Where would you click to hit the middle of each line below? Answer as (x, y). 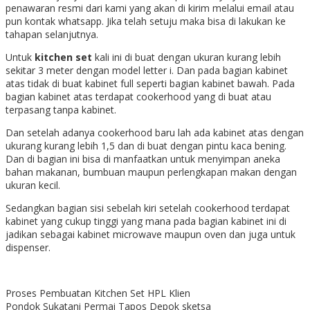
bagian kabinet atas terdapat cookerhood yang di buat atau (138, 97)
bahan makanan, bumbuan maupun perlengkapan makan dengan (151, 172)
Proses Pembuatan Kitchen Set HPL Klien (98, 293)
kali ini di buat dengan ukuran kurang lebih (188, 57)
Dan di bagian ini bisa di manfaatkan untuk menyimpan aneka (143, 159)
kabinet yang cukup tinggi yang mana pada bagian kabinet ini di (146, 221)
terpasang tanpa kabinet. (61, 110)
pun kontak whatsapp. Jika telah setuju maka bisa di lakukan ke (146, 21)
